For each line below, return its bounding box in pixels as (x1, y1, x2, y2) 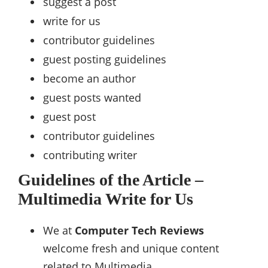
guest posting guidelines (43, 52, 166, 67)
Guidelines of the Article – (18, 170, 203, 190)
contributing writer (43, 148, 137, 163)
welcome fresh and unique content (43, 241, 219, 256)
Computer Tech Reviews (75, 223, 204, 238)
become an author (43, 71, 136, 86)
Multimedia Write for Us (18, 190, 193, 209)
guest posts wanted (43, 90, 141, 105)
